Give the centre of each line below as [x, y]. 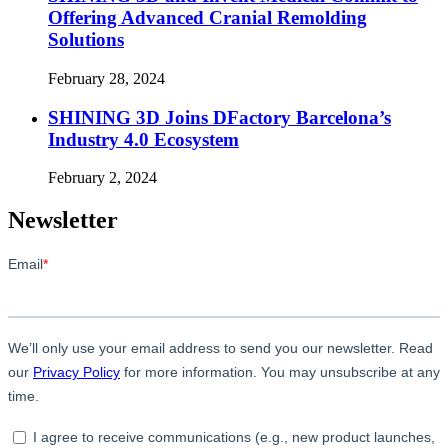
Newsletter [63, 220]
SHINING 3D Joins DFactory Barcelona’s [219, 117]
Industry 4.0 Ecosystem [143, 139]
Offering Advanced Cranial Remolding [207, 18]
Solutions [86, 40]
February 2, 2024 [102, 178]
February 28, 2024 [106, 78]
